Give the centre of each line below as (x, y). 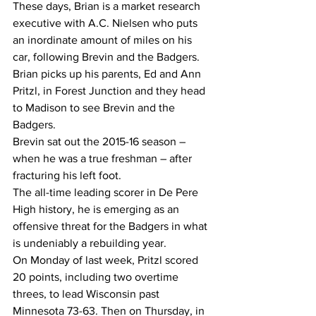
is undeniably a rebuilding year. (90, 243)
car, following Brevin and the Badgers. (106, 57)
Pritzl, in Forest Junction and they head (110, 91)
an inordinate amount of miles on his (104, 40)
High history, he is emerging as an (97, 209)
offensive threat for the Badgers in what (111, 226)
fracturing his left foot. (67, 175)
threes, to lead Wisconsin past (87, 294)
